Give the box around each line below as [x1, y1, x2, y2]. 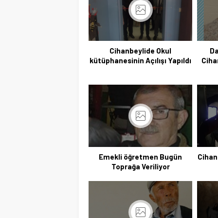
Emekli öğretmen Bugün [99, 152, 182, 161]
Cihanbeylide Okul [109, 46, 172, 55]
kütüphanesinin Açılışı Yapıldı [90, 55, 192, 65]
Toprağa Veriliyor [111, 162, 170, 171]
